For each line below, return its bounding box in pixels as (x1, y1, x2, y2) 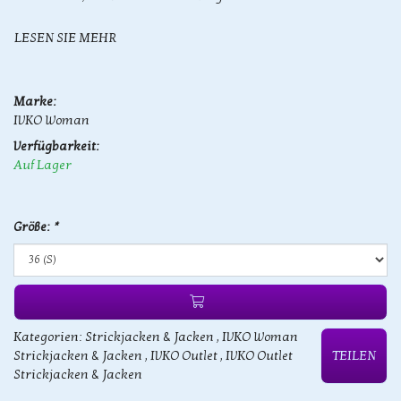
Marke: (13, 93, 56, 109)
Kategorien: (13, 328, 85, 345)
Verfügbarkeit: (13, 138, 99, 154)
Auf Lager (13, 157, 72, 173)
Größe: (13, 218, 53, 235)
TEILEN (332, 347, 376, 363)
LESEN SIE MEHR (14, 30, 116, 46)
